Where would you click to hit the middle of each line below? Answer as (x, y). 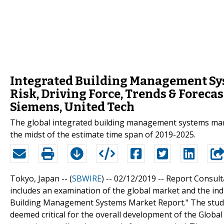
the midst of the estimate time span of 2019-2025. (103, 134)
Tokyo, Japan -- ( (41, 178)
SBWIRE (87, 178)
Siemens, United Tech (72, 107)
